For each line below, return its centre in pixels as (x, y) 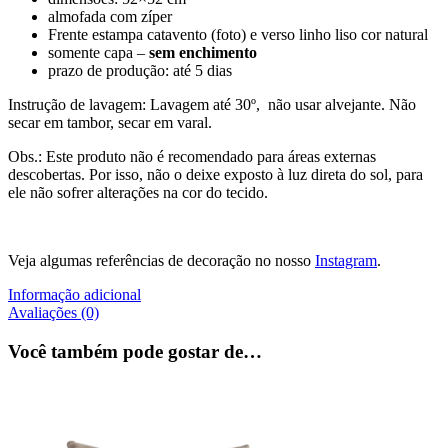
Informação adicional (74, 295)
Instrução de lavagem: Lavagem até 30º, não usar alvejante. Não (212, 105)
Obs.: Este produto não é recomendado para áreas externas (192, 157)
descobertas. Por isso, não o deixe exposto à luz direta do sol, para (215, 175)
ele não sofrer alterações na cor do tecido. (138, 193)
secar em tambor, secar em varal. (110, 123)
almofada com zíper (110, 17)
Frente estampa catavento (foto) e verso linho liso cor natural (238, 35)
